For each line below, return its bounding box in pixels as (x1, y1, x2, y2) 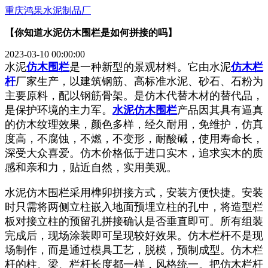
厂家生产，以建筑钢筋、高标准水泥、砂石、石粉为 (16, 75, 263, 87)
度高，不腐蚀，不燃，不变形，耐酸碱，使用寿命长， (5, 133, 263, 145)
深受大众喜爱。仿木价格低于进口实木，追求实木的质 (5, 147, 263, 159)
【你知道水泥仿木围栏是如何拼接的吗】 (5, 28, 177, 38)
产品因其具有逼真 (177, 104, 263, 116)
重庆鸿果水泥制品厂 (5, 5, 91, 16)
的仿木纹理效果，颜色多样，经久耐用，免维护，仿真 (5, 118, 263, 130)
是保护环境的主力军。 (5, 104, 112, 116)
